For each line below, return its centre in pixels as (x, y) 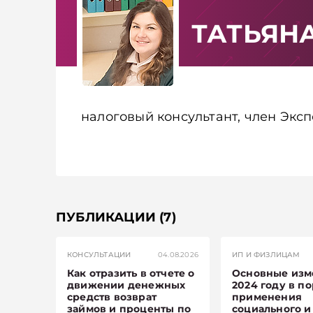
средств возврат (112, 297)
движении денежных (126, 285)
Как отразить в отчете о (131, 273)
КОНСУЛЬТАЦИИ (99, 255)
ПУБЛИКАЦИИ (106, 217)
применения (267, 297)
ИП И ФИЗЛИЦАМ (266, 255)
